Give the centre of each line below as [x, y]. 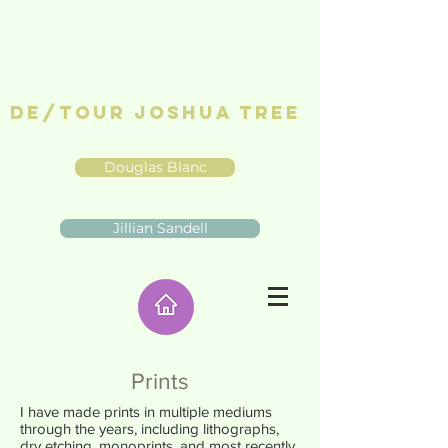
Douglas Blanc [155, 167]
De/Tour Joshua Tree [155, 112]
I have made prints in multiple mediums [146, 411]
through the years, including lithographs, [149, 428]
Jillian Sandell [160, 228]
